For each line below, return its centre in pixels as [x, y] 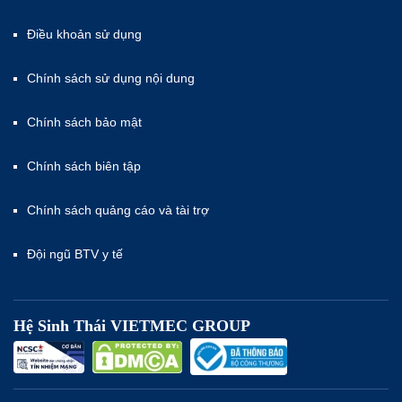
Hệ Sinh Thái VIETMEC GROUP [132, 326]
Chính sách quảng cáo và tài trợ [118, 210]
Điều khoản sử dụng [84, 35]
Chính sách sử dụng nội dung [111, 79]
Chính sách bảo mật [84, 122]
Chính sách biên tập [86, 166]
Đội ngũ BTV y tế [75, 254]
